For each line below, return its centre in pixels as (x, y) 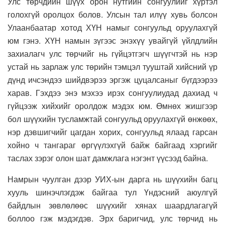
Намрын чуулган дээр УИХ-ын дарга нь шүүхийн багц (113, 179)
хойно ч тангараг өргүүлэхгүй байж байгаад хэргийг (113, 145)
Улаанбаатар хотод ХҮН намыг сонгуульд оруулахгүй (113, 27)
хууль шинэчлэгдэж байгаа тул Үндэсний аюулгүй (113, 192)
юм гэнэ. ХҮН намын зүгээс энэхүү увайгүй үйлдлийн (113, 40)
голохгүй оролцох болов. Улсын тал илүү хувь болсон (113, 14)
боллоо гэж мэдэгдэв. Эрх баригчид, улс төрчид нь (113, 218)
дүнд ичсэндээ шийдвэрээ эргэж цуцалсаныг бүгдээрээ (113, 79)
